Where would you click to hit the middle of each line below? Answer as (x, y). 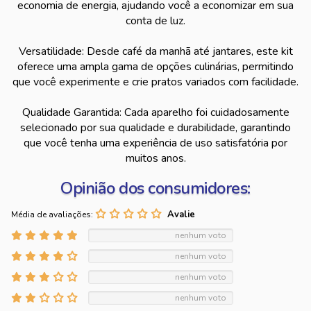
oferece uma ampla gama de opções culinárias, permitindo (155, 67)
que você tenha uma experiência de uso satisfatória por (155, 143)
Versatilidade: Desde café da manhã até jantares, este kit (155, 51)
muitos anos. (155, 158)
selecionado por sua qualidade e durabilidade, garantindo (155, 128)
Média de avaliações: (52, 215)
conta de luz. (155, 21)
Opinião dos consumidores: (155, 188)
